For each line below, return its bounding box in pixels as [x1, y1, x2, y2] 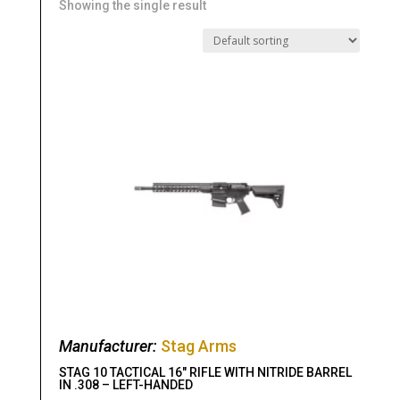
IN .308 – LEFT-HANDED [58, 378, 193, 392]
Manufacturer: [58, 337, 161, 355]
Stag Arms [160, 337, 237, 355]
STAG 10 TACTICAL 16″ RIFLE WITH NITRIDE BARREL [58, 365, 352, 379]
